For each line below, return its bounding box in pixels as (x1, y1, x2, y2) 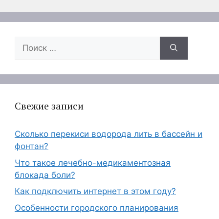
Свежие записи (15, 99, 84, 112)
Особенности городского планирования (15, 202, 178, 213)
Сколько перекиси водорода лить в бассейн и (15, 129, 202, 139)
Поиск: (14, 37, 41, 47)
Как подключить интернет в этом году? (15, 186, 176, 196)
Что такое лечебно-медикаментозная (15, 157, 171, 168)
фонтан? (15, 141, 48, 151)
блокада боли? (15, 170, 75, 180)
